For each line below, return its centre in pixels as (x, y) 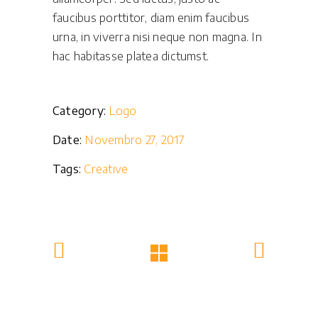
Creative (106, 169)
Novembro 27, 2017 (135, 140)
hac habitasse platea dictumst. (131, 56)
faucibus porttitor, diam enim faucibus (151, 18)
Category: (79, 111)
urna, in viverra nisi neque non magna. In (157, 37)
